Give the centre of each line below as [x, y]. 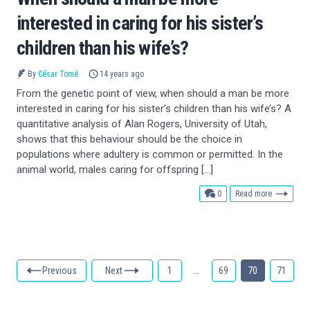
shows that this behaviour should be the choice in [129, 139]
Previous [60, 270]
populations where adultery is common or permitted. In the [150, 154]
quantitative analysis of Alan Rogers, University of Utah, [142, 124]
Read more [254, 193]
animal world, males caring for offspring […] [115, 169]
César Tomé [58, 74]
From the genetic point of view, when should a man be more [153, 93]
